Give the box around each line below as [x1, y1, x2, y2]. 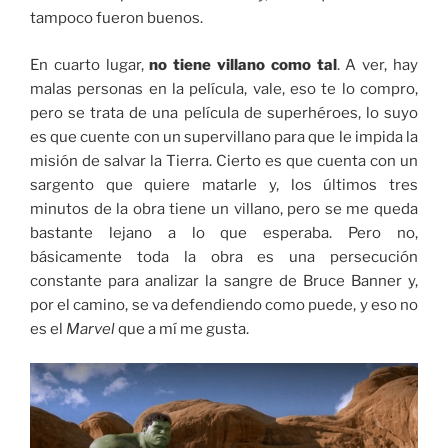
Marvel [66, 319, 118, 338]
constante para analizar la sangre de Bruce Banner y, [30, 271, 418, 290]
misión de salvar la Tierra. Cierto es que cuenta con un [30, 151, 418, 170]
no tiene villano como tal [149, 55, 337, 74]
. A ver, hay [336, 55, 419, 74]
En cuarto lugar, [30, 55, 150, 74]
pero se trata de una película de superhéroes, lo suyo [30, 103, 418, 122]
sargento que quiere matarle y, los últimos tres [30, 175, 418, 194]
